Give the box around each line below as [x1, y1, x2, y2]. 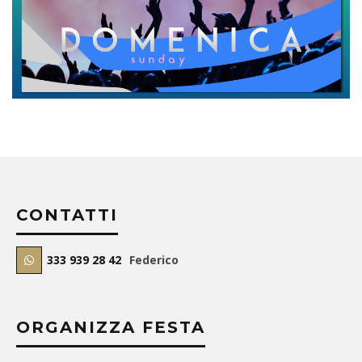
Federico [129, 252, 179, 268]
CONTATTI [16, 205, 118, 225]
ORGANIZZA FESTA [16, 318, 205, 338]
